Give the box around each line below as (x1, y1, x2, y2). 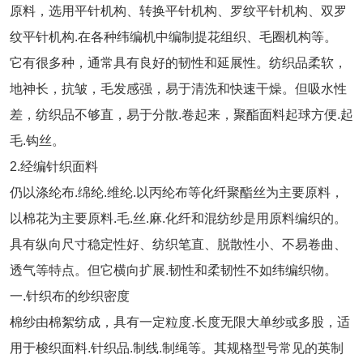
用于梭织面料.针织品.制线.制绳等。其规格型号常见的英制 (10, 341, 344, 355)
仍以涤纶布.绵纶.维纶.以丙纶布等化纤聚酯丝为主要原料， (10, 186, 344, 199)
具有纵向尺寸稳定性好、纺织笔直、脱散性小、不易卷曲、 (10, 237, 347, 251)
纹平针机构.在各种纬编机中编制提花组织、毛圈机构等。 (10, 30, 337, 44)
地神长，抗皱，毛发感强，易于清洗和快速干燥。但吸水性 (10, 82, 347, 96)
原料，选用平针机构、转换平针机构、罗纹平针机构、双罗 (10, 4, 347, 18)
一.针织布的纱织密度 (10, 289, 130, 303)
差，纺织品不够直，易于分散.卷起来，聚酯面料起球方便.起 (10, 108, 353, 122)
